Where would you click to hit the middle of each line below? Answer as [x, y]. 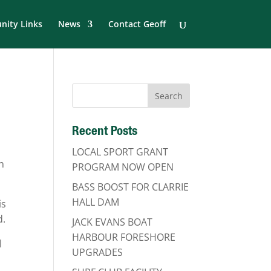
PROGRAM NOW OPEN [123, 167]
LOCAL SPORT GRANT [120, 152]
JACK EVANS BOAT [113, 222]
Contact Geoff [137, 24]
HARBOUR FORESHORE [124, 237]
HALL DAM [96, 202]
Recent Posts [105, 132]
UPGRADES [98, 252]
